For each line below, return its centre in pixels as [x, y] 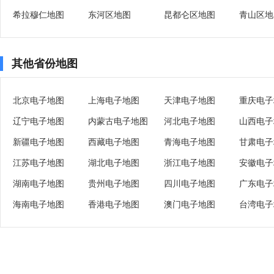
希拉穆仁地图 [39, 15]
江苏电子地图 [39, 163]
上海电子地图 [114, 100]
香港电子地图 [114, 204]
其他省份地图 [45, 64]
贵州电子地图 [114, 183]
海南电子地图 [39, 204]
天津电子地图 [189, 100]
